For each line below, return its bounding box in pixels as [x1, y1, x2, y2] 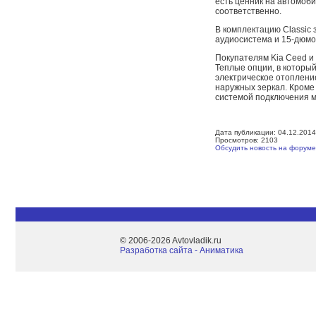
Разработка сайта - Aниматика [120, 245, 243, 255]
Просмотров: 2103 [215, 136, 278, 144]
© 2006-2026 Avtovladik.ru [120, 236, 221, 245]
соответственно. [215, 6, 281, 16]
